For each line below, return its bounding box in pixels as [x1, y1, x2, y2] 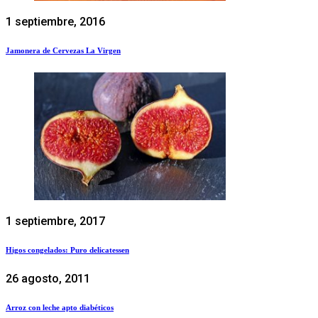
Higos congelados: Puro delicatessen [6, 245, 129, 254]
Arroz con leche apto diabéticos [6, 302, 114, 312]
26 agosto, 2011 [6, 271, 90, 285]
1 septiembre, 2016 [6, 14, 105, 28]
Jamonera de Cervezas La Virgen [6, 45, 121, 55]
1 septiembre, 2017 [6, 214, 105, 228]
